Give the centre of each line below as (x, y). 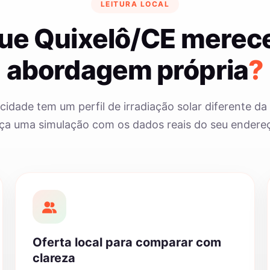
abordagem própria (127, 70)
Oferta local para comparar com (127, 242)
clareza (54, 258)
